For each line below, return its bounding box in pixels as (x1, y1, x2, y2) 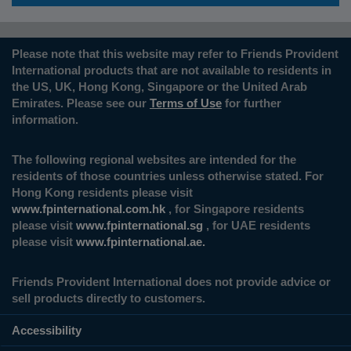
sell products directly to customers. (12, 291, 205, 306)
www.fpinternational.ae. (73, 235, 205, 249)
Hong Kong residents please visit (12, 186, 193, 200)
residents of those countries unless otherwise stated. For (12, 169, 324, 183)
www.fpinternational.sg (73, 219, 203, 233)
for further (222, 96, 281, 110)
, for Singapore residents (168, 202, 304, 216)
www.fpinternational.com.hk (12, 202, 168, 216)
